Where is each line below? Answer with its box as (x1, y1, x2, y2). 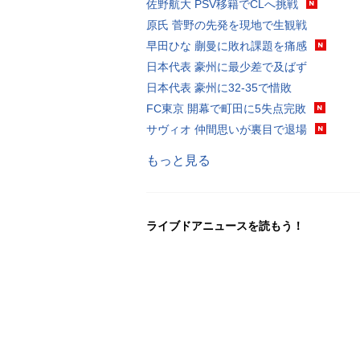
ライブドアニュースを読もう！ (146, 219, 304, 232)
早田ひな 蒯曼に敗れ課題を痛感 (146, 39, 307, 52)
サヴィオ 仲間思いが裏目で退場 (146, 122, 307, 136)
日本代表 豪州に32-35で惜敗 (146, 80, 292, 94)
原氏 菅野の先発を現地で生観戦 (146, 18, 307, 31)
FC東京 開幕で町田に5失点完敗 (146, 101, 306, 115)
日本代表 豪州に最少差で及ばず (146, 59, 307, 73)
